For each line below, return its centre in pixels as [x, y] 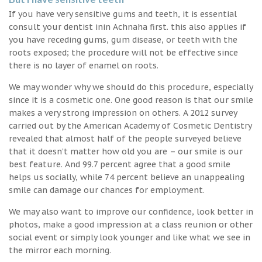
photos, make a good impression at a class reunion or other [131, 224]
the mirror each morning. [60, 250]
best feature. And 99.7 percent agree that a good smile [120, 164]
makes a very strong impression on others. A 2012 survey [123, 113]
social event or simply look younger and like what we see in [130, 237]
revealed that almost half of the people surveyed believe [125, 138]
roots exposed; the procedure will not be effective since [123, 52]
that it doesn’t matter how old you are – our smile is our [126, 151]
